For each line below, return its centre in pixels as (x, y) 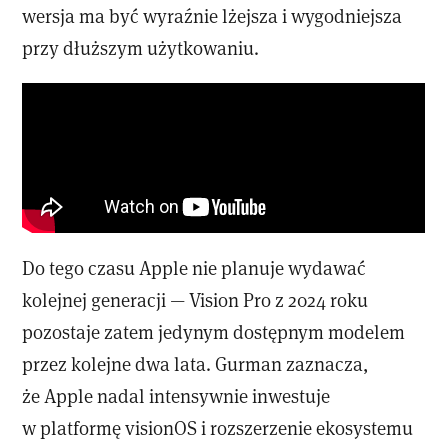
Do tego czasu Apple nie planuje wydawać (194, 267)
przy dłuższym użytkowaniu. (141, 47)
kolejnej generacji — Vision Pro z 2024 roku (195, 299)
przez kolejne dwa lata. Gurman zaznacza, (195, 363)
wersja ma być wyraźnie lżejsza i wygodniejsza (212, 15)
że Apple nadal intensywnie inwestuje (176, 395)
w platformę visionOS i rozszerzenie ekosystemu (218, 427)
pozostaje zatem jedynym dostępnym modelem (214, 331)
